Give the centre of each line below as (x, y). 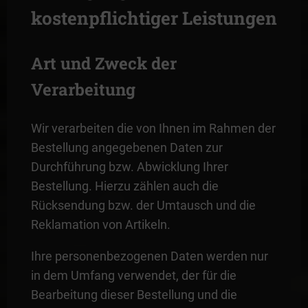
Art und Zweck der (103, 63)
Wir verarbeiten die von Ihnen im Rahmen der (153, 128)
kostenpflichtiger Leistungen (154, 18)
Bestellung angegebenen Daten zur (126, 147)
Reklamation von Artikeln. (100, 224)
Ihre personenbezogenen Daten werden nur (149, 256)
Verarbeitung (83, 89)
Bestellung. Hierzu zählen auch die (124, 186)
